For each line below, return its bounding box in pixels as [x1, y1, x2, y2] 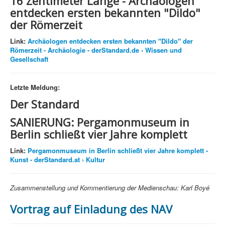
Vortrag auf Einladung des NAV [10, 201, 172, 217]
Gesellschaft [10, 54, 48, 64]
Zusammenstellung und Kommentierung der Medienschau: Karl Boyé [10, 183, 209, 193]
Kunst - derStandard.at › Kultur [10, 155, 105, 165]
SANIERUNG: [10, 115, 77, 130]
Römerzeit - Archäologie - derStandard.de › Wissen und [10, 45, 182, 55]
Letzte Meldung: [10, 82, 60, 92]
